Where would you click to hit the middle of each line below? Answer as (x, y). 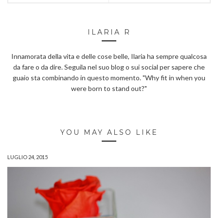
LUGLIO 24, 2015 (27, 157)
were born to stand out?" (109, 89)
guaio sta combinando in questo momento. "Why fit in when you (109, 78)
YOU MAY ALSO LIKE (109, 133)
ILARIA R (109, 32)
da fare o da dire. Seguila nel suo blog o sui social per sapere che (109, 67)
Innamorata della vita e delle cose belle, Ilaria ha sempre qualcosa (109, 56)
